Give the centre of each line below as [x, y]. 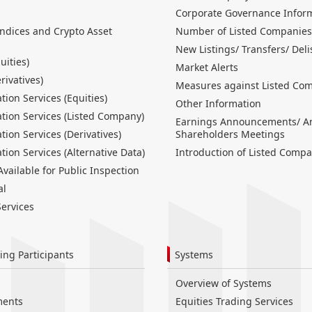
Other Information [218, 104]
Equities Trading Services [234, 302]
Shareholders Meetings [230, 134]
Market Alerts [207, 68]
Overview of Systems [224, 283]
